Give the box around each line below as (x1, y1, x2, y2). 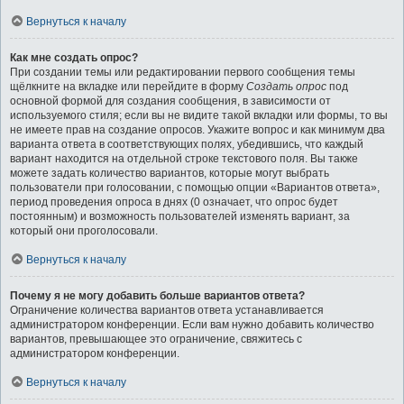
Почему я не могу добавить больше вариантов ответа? (10, 289, 305, 302)
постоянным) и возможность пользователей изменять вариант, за (10, 210, 350, 223)
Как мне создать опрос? (10, 51, 138, 64)
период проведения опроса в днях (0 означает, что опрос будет (10, 196, 338, 208)
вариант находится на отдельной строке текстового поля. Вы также (10, 152, 358, 165)
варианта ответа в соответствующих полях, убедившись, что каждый (10, 138, 363, 151)
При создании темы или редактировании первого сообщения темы (10, 66, 355, 78)
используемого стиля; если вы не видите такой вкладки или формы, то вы (10, 109, 388, 122)
